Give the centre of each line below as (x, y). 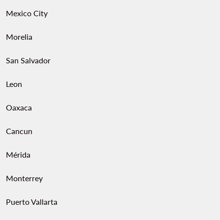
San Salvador (28, 60)
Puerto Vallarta (32, 202)
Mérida (18, 155)
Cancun (19, 131)
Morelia (19, 37)
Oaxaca (19, 108)
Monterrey (24, 178)
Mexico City (27, 13)
